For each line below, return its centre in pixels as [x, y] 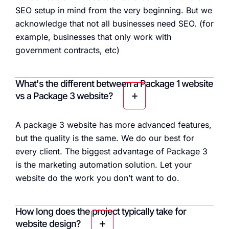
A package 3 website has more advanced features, [113, 125]
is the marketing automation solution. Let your [104, 165]
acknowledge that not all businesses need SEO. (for [114, 24]
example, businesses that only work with [93, 37]
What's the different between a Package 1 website [114, 84]
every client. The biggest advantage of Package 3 [111, 152]
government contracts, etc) [67, 50]
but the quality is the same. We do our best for [105, 138]
